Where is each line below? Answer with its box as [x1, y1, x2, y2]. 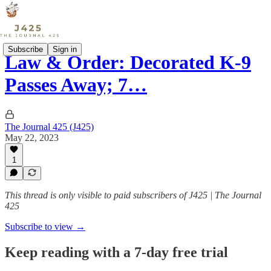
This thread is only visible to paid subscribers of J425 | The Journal [5, 190, 261, 200]
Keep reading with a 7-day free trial [5, 244, 228, 260]
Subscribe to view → [5, 221, 85, 232]
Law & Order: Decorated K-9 [5, 51, 251, 74]
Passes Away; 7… [5, 74, 147, 96]
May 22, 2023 [5, 132, 59, 143]
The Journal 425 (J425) [5, 121, 94, 132]
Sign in [53, 44, 77, 54]
